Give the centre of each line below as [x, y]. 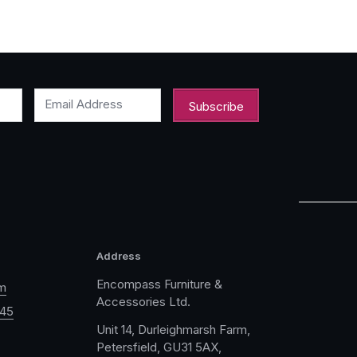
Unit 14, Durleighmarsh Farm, [173, 330]
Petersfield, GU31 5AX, [159, 347]
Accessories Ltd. [143, 301]
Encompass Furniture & [159, 284]
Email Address [84, 104]
